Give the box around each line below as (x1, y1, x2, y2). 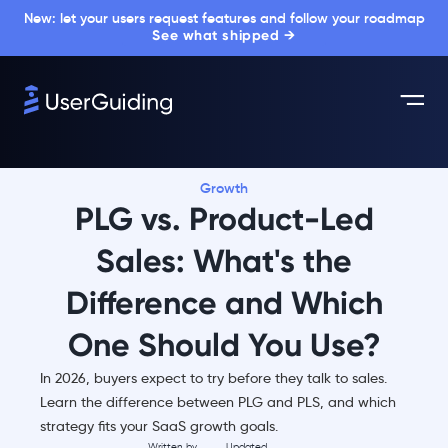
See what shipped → (152, 27, 296, 44)
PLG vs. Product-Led (74, 200, 374, 238)
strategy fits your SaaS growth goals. (40, 417, 278, 435)
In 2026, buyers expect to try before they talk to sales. (40, 369, 387, 387)
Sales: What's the (96, 242, 352, 280)
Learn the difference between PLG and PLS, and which (40, 393, 396, 411)
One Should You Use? (67, 326, 381, 364)
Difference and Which (65, 284, 383, 322)
